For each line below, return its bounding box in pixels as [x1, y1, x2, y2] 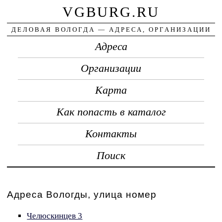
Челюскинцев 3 [27, 211, 83, 221]
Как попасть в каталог [56, 106, 166, 118]
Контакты [85, 127, 137, 140]
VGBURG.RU [62, 3, 160, 20]
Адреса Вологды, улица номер [7, 189, 157, 200]
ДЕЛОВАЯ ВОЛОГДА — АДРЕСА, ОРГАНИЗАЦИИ [11, 25, 211, 33]
